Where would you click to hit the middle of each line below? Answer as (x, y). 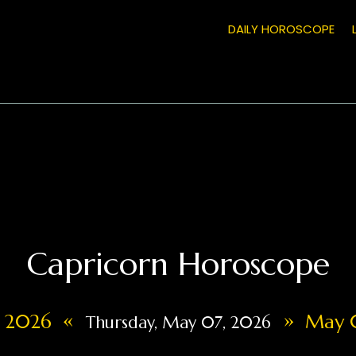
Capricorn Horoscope (178, 263)
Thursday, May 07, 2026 (178, 322)
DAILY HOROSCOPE (281, 29)
